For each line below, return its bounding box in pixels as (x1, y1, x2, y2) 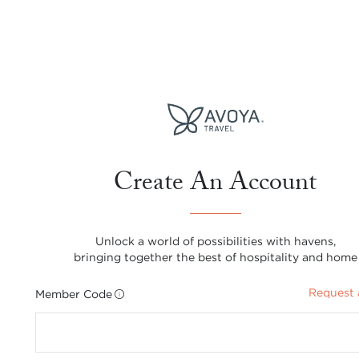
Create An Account (114, 163, 317, 207)
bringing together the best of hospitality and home (73, 249, 357, 264)
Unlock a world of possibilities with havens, (95, 233, 336, 248)
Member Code (34, 286, 112, 301)
